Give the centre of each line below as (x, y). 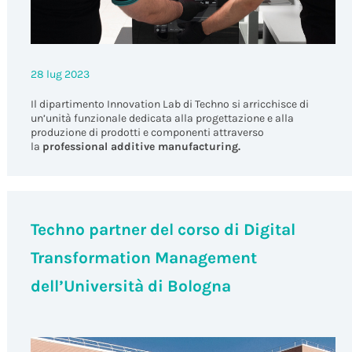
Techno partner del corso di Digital (163, 229)
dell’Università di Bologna (130, 286)
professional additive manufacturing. (141, 146)
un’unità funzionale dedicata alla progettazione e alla (162, 118)
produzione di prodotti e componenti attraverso (147, 132)
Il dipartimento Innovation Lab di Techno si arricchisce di (169, 104)
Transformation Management (143, 257)
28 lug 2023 (60, 74)
